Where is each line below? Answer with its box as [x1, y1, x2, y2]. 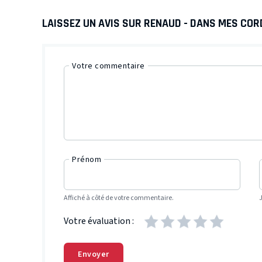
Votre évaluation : [64, 215, 134, 228]
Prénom [72, 153, 101, 166]
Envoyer [78, 248, 109, 260]
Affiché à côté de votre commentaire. [64, 192, 174, 203]
